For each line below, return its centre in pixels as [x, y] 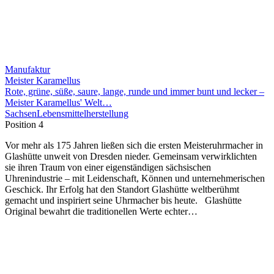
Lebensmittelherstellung [83, 113]
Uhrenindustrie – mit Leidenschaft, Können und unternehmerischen [135, 178]
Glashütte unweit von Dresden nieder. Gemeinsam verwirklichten [131, 156]
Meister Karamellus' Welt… [58, 102]
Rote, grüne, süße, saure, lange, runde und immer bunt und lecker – [135, 91]
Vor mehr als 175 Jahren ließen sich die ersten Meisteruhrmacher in [134, 145]
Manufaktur [28, 69]
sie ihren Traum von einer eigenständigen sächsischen [108, 167]
